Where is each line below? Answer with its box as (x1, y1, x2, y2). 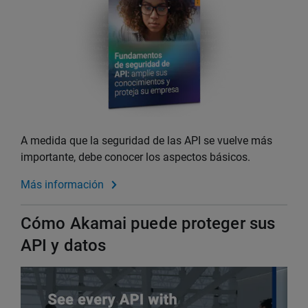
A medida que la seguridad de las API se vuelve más (21, 134, 272, 148)
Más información (21, 178, 104, 192)
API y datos (21, 236, 107, 256)
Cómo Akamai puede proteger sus (21, 214, 276, 234)
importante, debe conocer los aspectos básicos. (21, 151, 250, 164)
